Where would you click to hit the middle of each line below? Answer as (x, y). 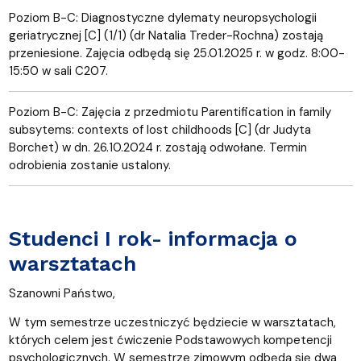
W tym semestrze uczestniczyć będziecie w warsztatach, (172, 322)
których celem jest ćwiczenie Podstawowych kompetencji (170, 340)
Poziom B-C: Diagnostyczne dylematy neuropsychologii (162, 17)
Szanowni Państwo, (62, 293)
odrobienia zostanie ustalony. (91, 165)
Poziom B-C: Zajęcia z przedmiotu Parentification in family (170, 112)
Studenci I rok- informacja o (153, 238)
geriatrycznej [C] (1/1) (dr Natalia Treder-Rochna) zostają (166, 35)
